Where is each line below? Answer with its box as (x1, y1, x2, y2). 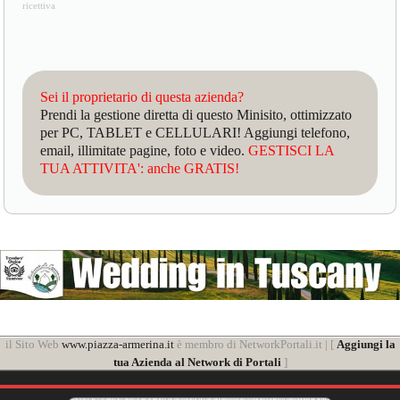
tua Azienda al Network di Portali (112, 354, 281, 369)
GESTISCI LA (248, 143, 335, 159)
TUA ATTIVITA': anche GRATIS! (40, 161, 240, 177)
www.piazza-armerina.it (61, 337, 174, 351)
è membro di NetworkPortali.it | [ (173, 337, 337, 351)
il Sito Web (4, 337, 62, 351)
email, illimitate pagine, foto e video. (40, 143, 249, 159)
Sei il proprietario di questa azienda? (40, 89, 245, 105)
